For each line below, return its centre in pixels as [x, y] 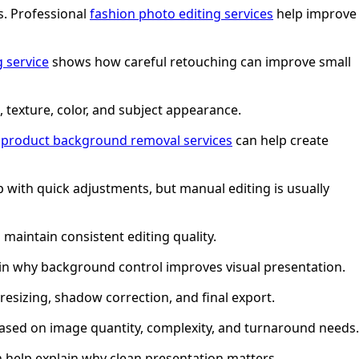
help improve [315, 13]
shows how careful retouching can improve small [200, 61]
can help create [280, 140]
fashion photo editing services [182, 13]
